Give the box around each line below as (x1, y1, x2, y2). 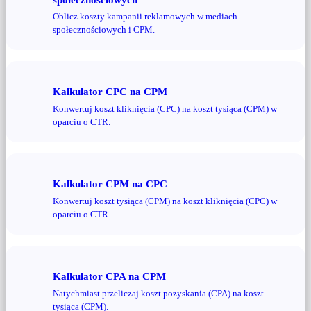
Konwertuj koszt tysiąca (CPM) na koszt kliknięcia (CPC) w (53, 195, 277, 206)
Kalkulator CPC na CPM (53, 85, 167, 98)
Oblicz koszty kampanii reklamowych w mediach (53, 11, 237, 22)
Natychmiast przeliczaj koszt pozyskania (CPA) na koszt (53, 287, 264, 299)
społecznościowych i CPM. (53, 24, 155, 35)
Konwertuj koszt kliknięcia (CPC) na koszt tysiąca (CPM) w (53, 103, 277, 114)
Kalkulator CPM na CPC (53, 178, 167, 190)
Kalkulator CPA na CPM (53, 269, 166, 282)
